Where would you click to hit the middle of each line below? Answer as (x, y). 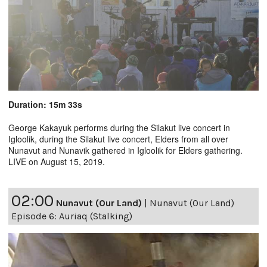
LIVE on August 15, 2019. (57, 161)
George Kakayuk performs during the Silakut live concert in (119, 127)
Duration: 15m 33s (45, 104)
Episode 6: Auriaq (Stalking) (72, 216)
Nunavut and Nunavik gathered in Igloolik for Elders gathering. (125, 150)
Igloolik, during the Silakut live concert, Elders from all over (118, 139)
